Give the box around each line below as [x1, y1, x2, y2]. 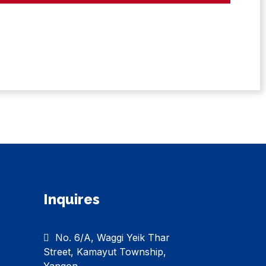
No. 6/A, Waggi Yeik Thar [55, 231, 170, 243]
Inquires [43, 190, 100, 208]
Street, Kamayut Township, [43, 245, 166, 258]
